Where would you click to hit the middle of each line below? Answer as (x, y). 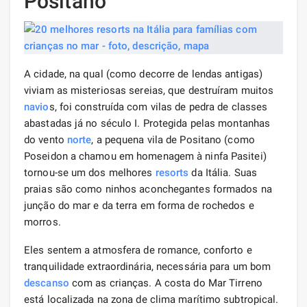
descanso (47, 283)
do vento (46, 139)
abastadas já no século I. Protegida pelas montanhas (147, 123)
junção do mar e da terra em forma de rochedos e (139, 205)
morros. (42, 222)
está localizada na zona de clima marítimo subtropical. (151, 299)
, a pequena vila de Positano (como (173, 139)
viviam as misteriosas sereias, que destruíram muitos (149, 90)
